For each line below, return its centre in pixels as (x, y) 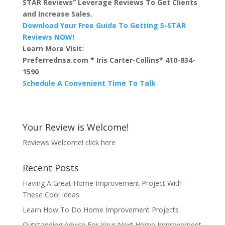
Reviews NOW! (48, 37)
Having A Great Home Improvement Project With (102, 183)
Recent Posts (50, 167)
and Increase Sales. (57, 14)
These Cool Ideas (51, 194)
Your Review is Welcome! (75, 127)
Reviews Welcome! (54, 142)
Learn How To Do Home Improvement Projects (100, 209)
